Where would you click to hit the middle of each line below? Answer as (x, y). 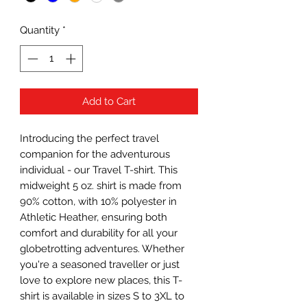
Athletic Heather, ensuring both (94, 217)
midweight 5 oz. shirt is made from (101, 185)
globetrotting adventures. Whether (102, 248)
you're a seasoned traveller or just (100, 264)
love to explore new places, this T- (101, 280)
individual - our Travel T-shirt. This (99, 170)
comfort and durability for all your (99, 233)
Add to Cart (109, 101)
